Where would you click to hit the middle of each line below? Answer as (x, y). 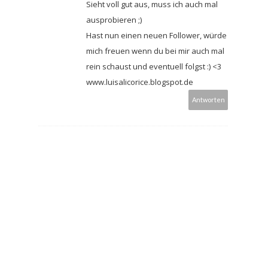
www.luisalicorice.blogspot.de (140, 82)
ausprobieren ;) (114, 20)
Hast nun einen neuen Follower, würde (156, 36)
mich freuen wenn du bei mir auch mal (155, 51)
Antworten (208, 100)
